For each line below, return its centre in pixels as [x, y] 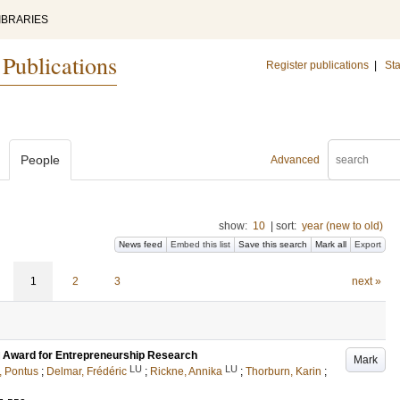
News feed [141, 244]
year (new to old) [342, 226]
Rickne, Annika [186, 371]
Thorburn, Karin [283, 371]
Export [368, 244]
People [40, 160]
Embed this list [200, 244]
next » [366, 281]
